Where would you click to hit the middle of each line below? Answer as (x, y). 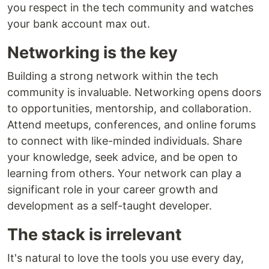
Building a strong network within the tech (113, 76)
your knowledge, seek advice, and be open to (122, 157)
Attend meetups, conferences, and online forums (131, 125)
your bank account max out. (79, 24)
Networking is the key (92, 53)
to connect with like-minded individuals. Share (125, 141)
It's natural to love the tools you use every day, (125, 258)
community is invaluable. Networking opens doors (134, 92)
